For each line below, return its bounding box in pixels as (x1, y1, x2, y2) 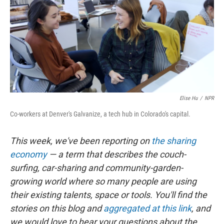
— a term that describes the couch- (49, 149, 186, 160)
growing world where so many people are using (10, 176, 196, 187)
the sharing (151, 135, 196, 146)
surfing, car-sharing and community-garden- (10, 162, 183, 173)
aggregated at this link (103, 203, 191, 214)
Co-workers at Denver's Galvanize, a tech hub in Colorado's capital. (10, 110, 190, 118)
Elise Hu (179, 95, 197, 102)
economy (10, 149, 47, 160)
